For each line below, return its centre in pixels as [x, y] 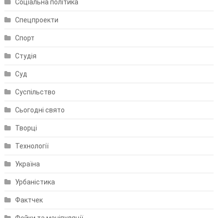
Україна [27, 164]
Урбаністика [35, 182]
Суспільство [35, 92]
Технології [32, 146]
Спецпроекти [36, 20]
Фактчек [29, 200]
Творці [26, 128]
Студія [26, 56]
